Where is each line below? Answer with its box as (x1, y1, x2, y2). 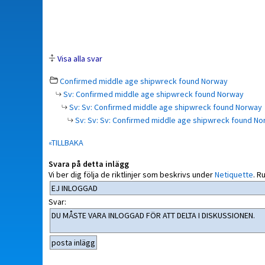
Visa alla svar (57, 53, 102, 64)
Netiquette (215, 169, 253, 180)
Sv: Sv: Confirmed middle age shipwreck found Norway (67, 102, 262, 112)
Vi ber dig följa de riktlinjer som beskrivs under (49, 169, 215, 180)
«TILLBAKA (49, 137, 83, 148)
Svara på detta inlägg (49, 159, 129, 169)
